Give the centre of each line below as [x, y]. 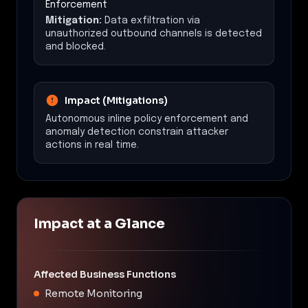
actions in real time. [92, 145]
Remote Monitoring [93, 293]
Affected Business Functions [105, 274]
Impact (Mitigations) [116, 100]
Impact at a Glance [99, 223]
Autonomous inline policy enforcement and [147, 119]
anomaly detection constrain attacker [137, 132]
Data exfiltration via [152, 20]
